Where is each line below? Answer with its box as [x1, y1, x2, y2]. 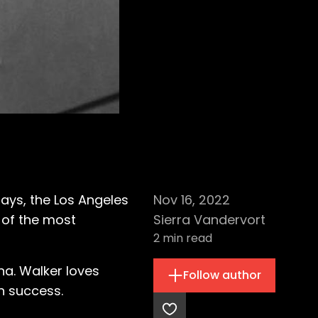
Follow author [183, 267, 261, 283]
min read [160, 230, 212, 246]
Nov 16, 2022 [153, 191, 230, 209]
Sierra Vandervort [153, 211, 265, 229]
